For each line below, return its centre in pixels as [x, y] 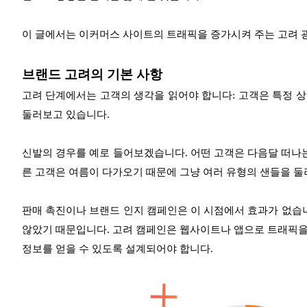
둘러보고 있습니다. [66, 115]
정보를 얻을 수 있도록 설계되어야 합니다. [118, 249]
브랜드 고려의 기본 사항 [92, 75]
